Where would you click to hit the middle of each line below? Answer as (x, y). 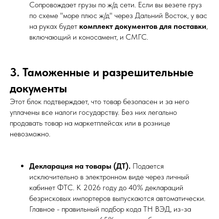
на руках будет (54, 26)
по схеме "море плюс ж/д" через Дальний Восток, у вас (118, 15)
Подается (147, 166)
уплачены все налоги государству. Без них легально (93, 112)
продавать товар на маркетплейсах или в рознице (90, 123)
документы (38, 88)
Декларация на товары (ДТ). (80, 166)
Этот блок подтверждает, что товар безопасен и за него (99, 101)
